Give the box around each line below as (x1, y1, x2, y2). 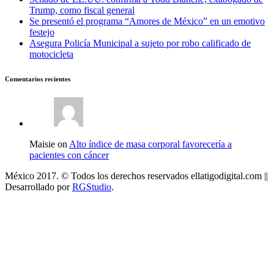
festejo (29, 26, 54, 37)
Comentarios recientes (5, 75, 70, 83)
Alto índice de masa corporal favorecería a (69, 139, 232, 150)
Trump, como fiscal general (29, 4, 135, 15)
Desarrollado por (5, 182, 72, 193)
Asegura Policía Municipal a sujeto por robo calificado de (29, 37, 251, 48)
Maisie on (29, 139, 69, 150)
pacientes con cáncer (29, 150, 109, 161)
